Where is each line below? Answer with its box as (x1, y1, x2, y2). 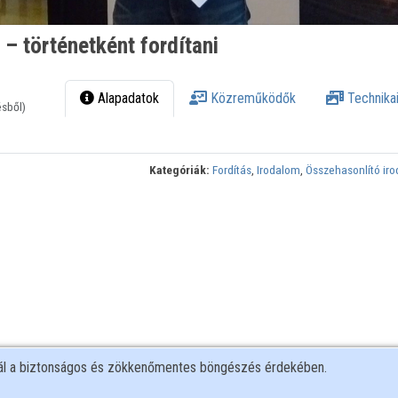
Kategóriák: (149, 163, 211, 178)
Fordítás (212, 163, 252, 178)
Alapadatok (94, 90, 160, 107)
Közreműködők (207, 90, 297, 107)
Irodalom (257, 163, 301, 178)
